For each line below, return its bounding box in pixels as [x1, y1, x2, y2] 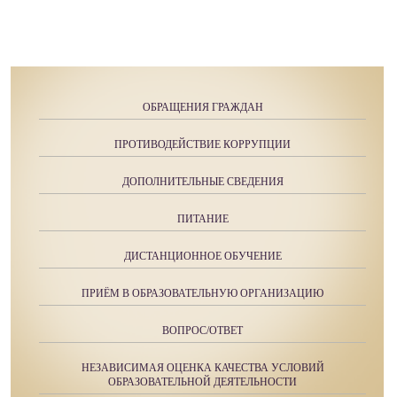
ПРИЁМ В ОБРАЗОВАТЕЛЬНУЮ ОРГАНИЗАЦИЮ [82, 287, 323, 300]
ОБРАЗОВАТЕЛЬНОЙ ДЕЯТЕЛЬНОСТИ [108, 376, 297, 388]
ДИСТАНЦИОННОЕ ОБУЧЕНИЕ [123, 250, 282, 262]
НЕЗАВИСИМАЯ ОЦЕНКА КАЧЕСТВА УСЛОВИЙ [81, 362, 324, 374]
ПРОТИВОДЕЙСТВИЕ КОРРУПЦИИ [114, 138, 291, 151]
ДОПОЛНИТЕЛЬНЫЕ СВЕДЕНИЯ [121, 175, 284, 188]
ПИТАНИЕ [176, 213, 229, 225]
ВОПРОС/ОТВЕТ [162, 324, 243, 337]
